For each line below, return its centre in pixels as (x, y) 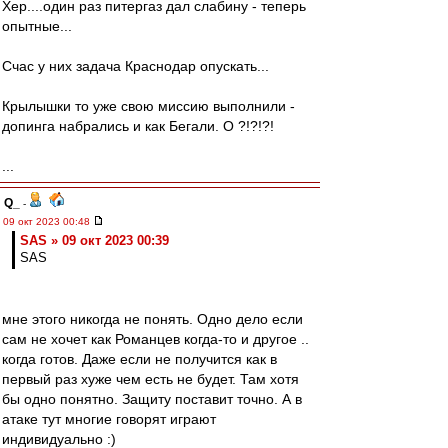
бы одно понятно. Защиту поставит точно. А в (152, 399)
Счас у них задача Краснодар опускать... (135, 66)
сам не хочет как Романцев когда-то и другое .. (155, 339)
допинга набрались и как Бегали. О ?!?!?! (138, 126)
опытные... (37, 26)
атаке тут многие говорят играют (109, 419)
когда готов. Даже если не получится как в (139, 359)
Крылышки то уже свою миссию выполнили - (148, 106)
